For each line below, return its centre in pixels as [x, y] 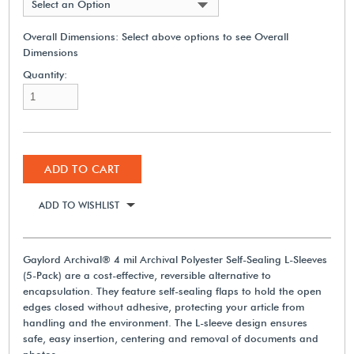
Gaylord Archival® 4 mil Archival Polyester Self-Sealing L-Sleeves [175, 259]
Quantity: [45, 74]
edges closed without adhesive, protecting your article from [164, 306]
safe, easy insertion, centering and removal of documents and [171, 338]
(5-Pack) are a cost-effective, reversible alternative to [147, 275]
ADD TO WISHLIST [79, 205]
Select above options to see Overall [205, 36]
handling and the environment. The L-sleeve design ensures [166, 322]
